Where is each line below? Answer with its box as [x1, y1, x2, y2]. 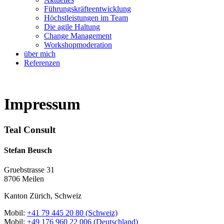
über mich [24, 49, 55, 58]
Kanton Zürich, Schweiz [4, 191, 81, 200]
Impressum [4, 95, 80, 113]
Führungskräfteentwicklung [44, 4, 131, 13]
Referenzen [24, 58, 60, 67]
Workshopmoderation [44, 40, 112, 49]
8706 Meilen [4, 174, 44, 183]
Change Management [44, 31, 111, 40]
